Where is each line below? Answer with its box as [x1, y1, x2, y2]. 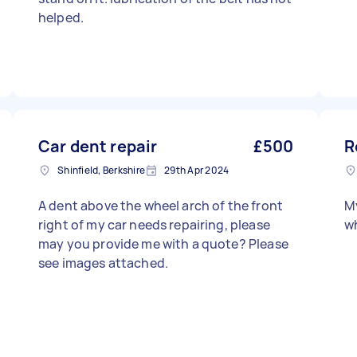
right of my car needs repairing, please [38, 216, 270, 233]
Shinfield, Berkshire [57, 163, 145, 177]
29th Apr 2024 [164, 163, 229, 177]
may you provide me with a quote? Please [38, 235, 288, 253]
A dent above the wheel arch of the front [38, 197, 283, 214]
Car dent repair [38, 135, 158, 157]
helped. [38, 9, 84, 26]
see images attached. [38, 254, 168, 272]
